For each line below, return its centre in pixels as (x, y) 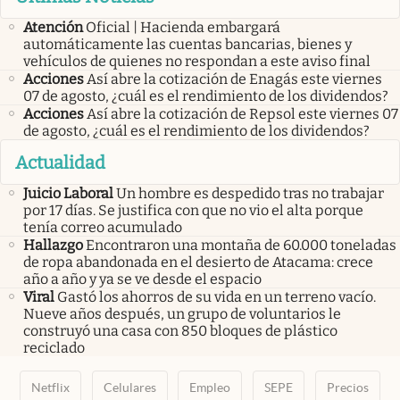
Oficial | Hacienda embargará (183, 28)
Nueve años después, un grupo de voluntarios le (182, 313)
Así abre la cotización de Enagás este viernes (234, 79)
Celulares (129, 387)
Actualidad (60, 162)
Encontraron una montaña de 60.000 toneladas (241, 245)
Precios (348, 387)
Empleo (210, 387)
